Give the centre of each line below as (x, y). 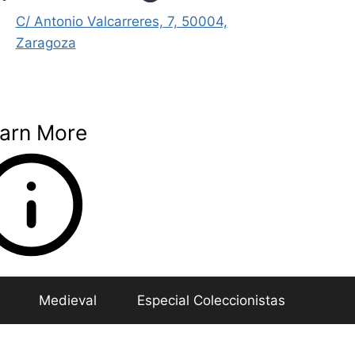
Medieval (67, 300)
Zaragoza (46, 43)
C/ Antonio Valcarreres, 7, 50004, (121, 22)
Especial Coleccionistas (211, 300)
